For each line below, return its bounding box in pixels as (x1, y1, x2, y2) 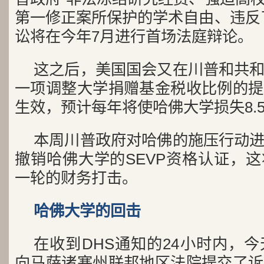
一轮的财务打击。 (15, 169, 137, 187)
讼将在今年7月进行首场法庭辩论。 (15, 28, 253, 45)
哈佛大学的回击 (34, 202, 141, 220)
